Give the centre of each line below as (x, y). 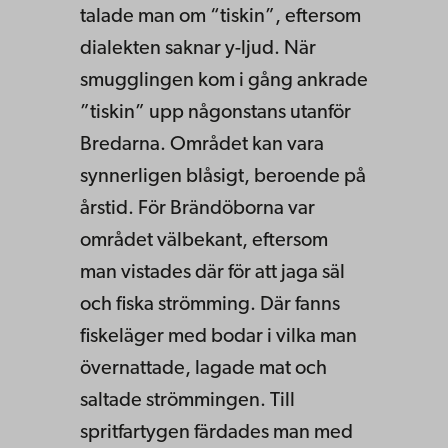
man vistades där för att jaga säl (212, 272)
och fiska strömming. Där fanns (210, 304)
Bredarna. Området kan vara (202, 144)
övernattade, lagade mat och (203, 368)
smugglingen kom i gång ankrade (224, 80)
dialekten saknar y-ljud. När (198, 48)
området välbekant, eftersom (204, 240)
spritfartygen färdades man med (216, 432)
